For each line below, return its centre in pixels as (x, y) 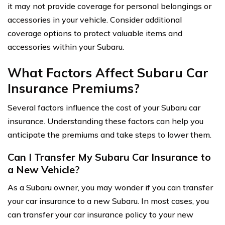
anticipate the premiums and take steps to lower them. (109, 134)
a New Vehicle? (44, 169)
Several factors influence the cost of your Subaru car (104, 107)
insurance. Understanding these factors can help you (105, 121)
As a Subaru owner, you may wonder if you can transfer (110, 187)
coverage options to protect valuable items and (95, 33)
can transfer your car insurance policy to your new (100, 214)
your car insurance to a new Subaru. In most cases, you (108, 201)
